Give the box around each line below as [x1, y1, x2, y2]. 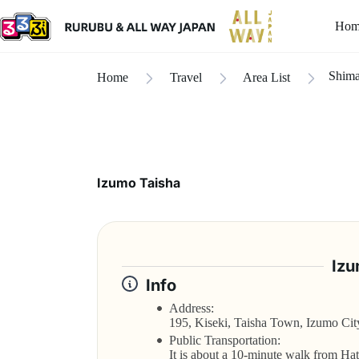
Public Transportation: [168, 333, 287, 347]
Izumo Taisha [96, 175, 180, 191]
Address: [168, 301, 214, 315]
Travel [169, 70, 202, 84]
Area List [242, 70, 290, 84]
